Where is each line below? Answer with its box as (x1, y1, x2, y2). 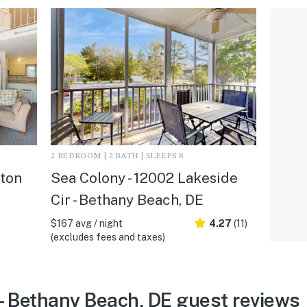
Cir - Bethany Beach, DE (50, 191, 204, 208)
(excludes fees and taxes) (50, 231, 165, 243)
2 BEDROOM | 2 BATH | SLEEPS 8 (50, 151, 184, 160)
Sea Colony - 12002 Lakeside (50, 169, 238, 186)
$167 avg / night (50, 217, 123, 229)
